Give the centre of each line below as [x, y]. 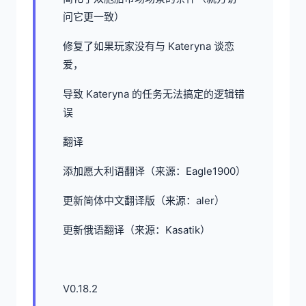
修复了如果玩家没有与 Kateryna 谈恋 [149, 46]
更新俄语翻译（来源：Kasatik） [137, 229]
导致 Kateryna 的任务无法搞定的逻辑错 [154, 94]
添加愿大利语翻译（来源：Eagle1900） [154, 171]
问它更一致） [94, 16]
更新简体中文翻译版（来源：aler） [144, 200]
